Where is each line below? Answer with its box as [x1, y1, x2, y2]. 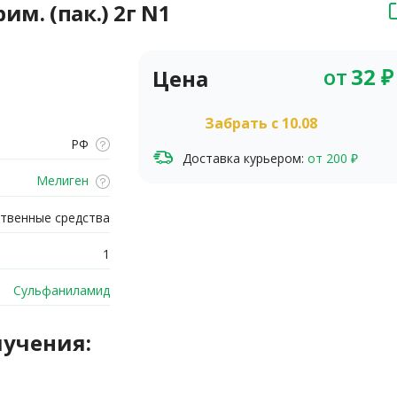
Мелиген [32, 172, 89, 189]
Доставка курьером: [183, 149, 304, 167]
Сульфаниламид [9, 282, 110, 300]
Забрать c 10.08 [205, 113, 317, 133]
